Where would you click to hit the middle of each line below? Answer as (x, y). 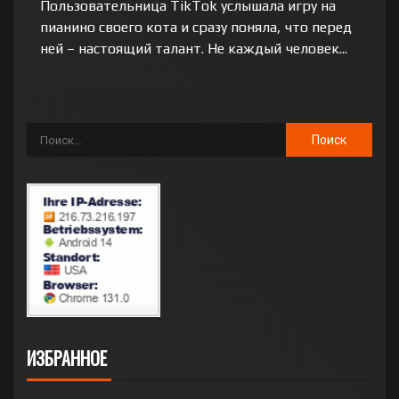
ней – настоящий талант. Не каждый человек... (194, 49)
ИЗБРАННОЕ (67, 358)
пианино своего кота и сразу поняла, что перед (196, 27)
